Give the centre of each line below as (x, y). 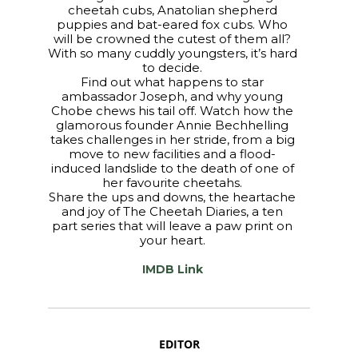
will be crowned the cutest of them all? (173, 39)
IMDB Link (172, 269)
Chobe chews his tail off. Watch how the (173, 111)
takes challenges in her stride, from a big (172, 139)
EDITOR (179, 344)
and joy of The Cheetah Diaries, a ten (173, 211)
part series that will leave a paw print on (173, 226)
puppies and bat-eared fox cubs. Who (173, 24)
